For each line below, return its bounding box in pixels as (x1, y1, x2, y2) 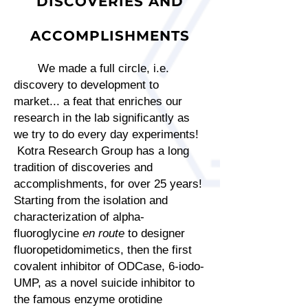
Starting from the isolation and (14, 194, 168, 207)
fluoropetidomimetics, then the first (14, 243, 192, 256)
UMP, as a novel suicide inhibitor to (14, 276, 195, 289)
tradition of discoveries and (14, 161, 153, 174)
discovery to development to (14, 78, 159, 91)
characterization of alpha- (14, 210, 144, 223)
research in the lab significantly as (14, 111, 190, 124)
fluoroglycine (14, 227, 82, 240)
